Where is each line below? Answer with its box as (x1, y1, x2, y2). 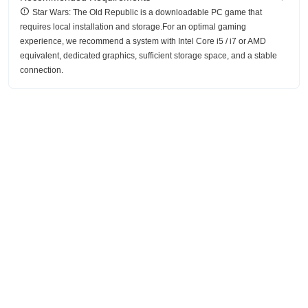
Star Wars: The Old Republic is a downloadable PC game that (32, 7, 262, 17)
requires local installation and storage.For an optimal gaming (20, 21, 246, 32)
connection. (20, 65, 63, 75)
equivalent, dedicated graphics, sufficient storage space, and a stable (20, 50, 277, 60)
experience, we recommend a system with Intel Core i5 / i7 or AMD (20, 36, 266, 46)
